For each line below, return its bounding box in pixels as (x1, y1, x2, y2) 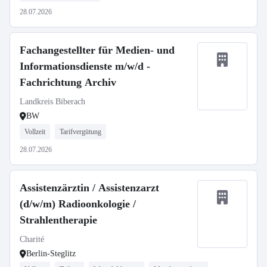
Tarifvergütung (60, 128, 101, 136)
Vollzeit (24, 128, 45, 136)
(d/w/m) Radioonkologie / (20, 198, 136, 210)
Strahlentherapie (20, 214, 97, 226)
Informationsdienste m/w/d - (20, 60, 150, 72)
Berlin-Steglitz (26, 249, 76, 258)
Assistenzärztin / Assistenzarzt (20, 182, 159, 194)
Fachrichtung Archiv (20, 76, 116, 88)
